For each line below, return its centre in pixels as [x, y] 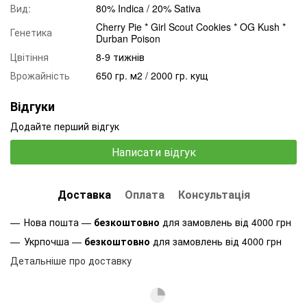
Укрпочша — [54, 241]
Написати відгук [153, 151]
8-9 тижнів [120, 57]
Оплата [144, 194]
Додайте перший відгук [65, 126]
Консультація [214, 194]
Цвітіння [29, 57]
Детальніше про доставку [71, 261]
